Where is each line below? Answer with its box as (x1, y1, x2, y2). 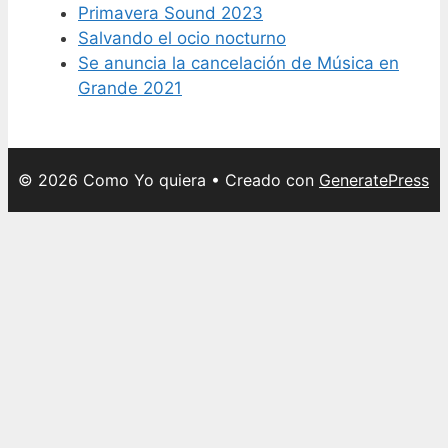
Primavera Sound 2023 (78, 2, 263, 23)
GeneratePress (319, 169, 429, 190)
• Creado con (206, 169, 319, 190)
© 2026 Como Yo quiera (18, 169, 206, 190)
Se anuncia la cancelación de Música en (78, 52, 399, 73)
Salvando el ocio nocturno (78, 27, 286, 48)
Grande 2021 (78, 77, 182, 98)
